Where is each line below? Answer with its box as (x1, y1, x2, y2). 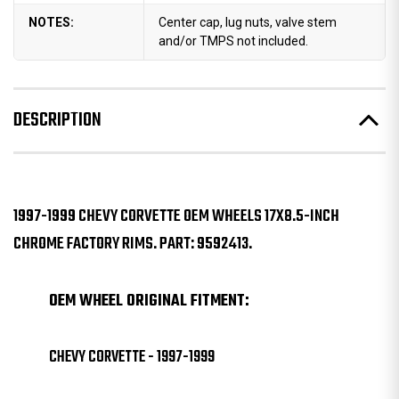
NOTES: (28, 14, 74, 29)
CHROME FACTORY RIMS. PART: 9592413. (13, 231, 252, 258)
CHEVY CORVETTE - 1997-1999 (49, 345, 215, 371)
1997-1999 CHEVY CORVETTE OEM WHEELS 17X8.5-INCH (13, 203, 339, 231)
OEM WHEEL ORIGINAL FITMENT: (49, 288, 249, 314)
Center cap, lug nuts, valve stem (158, 14, 337, 29)
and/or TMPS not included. (158, 33, 308, 48)
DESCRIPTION (13, 104, 102, 135)
